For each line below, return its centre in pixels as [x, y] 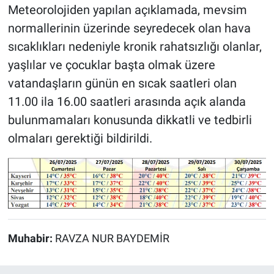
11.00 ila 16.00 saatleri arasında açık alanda [127, 101]
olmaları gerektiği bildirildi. [80, 138]
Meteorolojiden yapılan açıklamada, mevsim [127, 9]
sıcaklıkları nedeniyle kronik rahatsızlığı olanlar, [135, 46]
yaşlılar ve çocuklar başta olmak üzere [111, 65]
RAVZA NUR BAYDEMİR [112, 239]
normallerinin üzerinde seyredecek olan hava [129, 28]
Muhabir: [31, 239]
